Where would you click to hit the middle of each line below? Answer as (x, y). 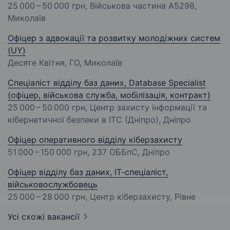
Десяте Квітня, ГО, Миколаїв (65, 63)
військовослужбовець (53, 185)
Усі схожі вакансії (44, 217)
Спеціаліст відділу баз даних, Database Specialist (107, 83)
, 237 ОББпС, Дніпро (129, 152)
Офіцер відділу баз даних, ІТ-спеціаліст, (88, 172)
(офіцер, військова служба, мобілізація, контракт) (109, 95)
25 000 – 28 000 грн (46, 197)
